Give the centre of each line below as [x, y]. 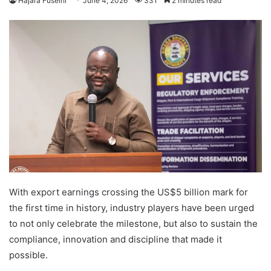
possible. [28, 255]
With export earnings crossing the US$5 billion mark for [129, 192]
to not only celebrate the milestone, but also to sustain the [133, 224]
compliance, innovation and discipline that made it [116, 240]
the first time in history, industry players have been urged [132, 208]
